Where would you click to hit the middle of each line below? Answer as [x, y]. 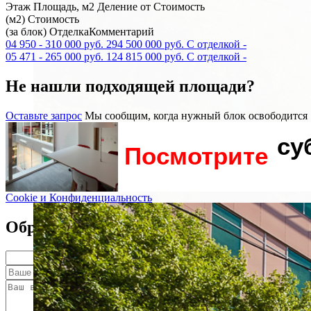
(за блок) [26, 32]
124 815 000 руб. [145, 57]
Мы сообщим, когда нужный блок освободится [196, 116]
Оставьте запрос [44, 116]
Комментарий [121, 32]
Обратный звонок [73, 227]
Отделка [69, 32]
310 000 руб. [74, 44]
